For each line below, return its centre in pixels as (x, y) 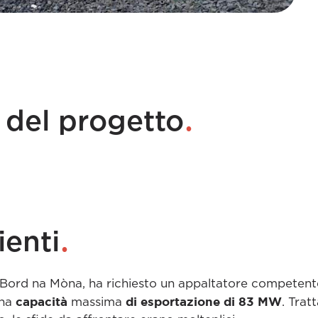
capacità (41, 301)
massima (96, 302)
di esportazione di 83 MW (203, 301)
